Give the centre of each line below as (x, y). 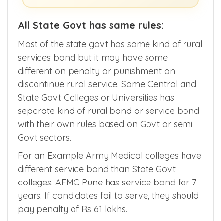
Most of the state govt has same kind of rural (110, 44)
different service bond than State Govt (97, 169)
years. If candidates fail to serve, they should (108, 195)
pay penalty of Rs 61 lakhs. (73, 209)
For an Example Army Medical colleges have (110, 155)
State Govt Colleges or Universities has (96, 97)
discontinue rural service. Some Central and (107, 84)
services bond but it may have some (93, 57)
